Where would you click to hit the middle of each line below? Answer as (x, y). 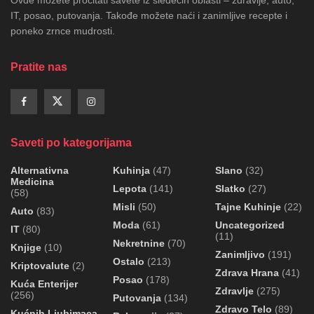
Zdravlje (234, 291)
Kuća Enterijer (44, 284)
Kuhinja (131, 170)
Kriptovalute (40, 265)
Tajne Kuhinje (248, 206)
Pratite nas (39, 67)
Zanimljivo (240, 254)
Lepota (130, 188)
